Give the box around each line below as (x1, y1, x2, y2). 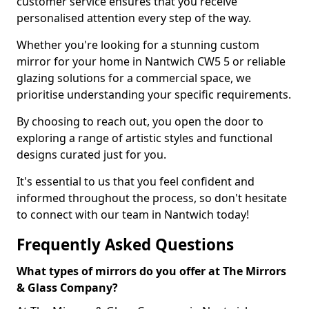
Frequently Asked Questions (17, 234, 234, 255)
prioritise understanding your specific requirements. (17, 87, 291, 102)
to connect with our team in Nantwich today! (17, 207, 249, 222)
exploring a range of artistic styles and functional (17, 130, 272, 146)
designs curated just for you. (17, 147, 166, 162)
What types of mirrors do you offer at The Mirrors (17, 263, 286, 279)
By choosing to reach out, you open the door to (17, 114, 263, 129)
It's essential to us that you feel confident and (17, 174, 255, 189)
